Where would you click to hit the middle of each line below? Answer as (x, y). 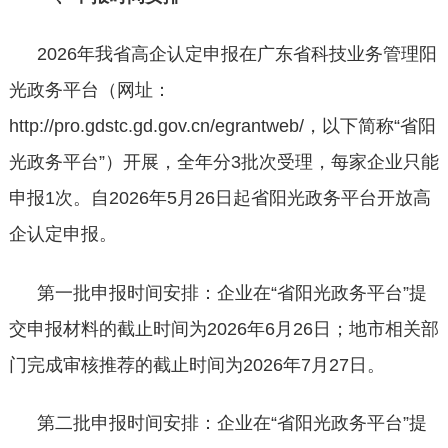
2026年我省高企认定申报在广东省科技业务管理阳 (236, 54)
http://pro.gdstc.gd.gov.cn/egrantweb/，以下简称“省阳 (222, 126)
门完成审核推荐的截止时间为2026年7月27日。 (196, 364)
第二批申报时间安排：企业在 (153, 423)
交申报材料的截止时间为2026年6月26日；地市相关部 (223, 328)
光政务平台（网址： (89, 90)
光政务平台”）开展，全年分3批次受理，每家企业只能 (223, 162)
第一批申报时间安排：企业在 (153, 292)
